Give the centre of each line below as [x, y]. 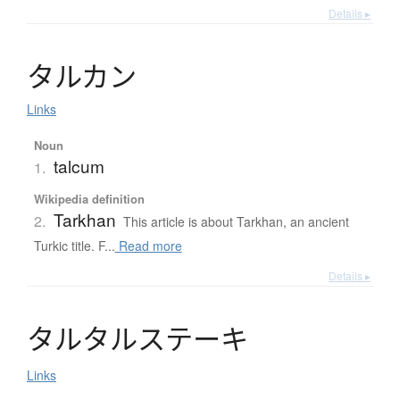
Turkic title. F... [74, 246]
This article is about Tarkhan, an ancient [236, 222]
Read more [148, 246]
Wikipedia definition [89, 199]
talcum [79, 166]
